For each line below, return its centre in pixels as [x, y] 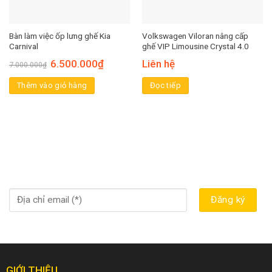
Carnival [23, 46]
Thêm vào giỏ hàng [52, 86]
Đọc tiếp [165, 86]
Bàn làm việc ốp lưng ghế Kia [59, 36]
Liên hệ [158, 64]
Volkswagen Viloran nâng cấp [195, 36]
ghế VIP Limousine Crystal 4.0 [195, 46]
